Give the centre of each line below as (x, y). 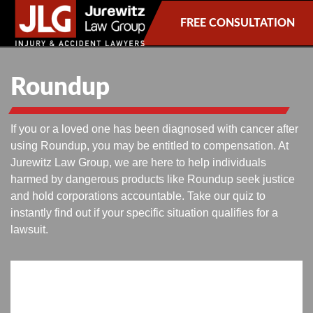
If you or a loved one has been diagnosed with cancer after (154, 129)
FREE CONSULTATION (238, 23)
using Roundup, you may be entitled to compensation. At (150, 145)
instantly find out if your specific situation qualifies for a (144, 212)
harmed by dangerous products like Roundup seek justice (153, 179)
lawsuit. (29, 229)
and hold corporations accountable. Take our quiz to (138, 196)
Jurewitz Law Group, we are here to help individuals (138, 162)
